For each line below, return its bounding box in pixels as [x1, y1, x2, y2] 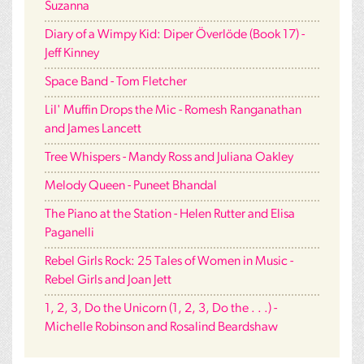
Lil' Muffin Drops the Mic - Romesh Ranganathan [45, 104, 301, 118]
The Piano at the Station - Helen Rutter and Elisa [45, 208, 295, 222]
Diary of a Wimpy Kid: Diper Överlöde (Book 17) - [45, 28, 305, 42]
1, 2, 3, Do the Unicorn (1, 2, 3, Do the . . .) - [45, 302, 277, 316]
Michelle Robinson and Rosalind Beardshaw [45, 321, 278, 335]
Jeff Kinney [45, 47, 99, 61]
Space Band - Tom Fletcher [45, 76, 187, 89]
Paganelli [45, 227, 94, 240]
